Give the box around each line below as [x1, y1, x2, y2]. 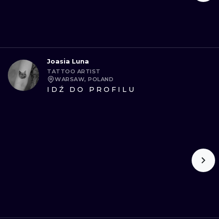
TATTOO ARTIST [47, 68, 101, 75]
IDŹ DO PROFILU [47, 85, 136, 94]
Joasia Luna [47, 57, 89, 65]
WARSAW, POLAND [55, 76, 113, 83]
